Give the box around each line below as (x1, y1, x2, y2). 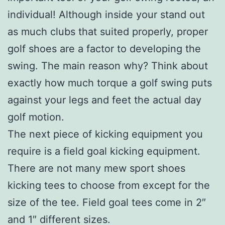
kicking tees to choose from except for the (8, 179, 210, 191)
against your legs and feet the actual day (8, 93, 201, 106)
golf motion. (8, 110, 64, 123)
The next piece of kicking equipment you (8, 128, 203, 140)
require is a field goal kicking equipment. (8, 145, 200, 157)
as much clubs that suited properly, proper (8, 25, 208, 38)
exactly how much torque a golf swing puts (8, 76, 212, 89)
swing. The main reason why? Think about (8, 59, 208, 72)
